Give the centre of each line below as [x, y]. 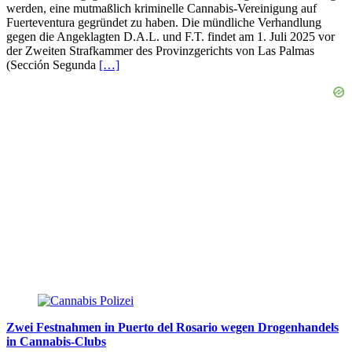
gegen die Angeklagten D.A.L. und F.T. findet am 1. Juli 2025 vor [170, 37]
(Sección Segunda [53, 65]
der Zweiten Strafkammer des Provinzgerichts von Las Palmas [160, 51]
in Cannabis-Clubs [56, 342]
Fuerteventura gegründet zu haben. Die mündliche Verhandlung [164, 23]
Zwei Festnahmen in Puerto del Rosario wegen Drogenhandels [172, 328]
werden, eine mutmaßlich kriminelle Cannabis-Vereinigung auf [161, 9]
